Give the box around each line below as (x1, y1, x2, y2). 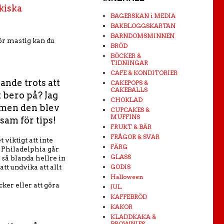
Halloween (110, 173, 143, 180)
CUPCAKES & (110, 106, 149, 113)
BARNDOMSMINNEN (110, 32, 174, 39)
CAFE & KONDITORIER (110, 69, 177, 76)
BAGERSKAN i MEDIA (110, 12, 175, 19)
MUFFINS (110, 113, 140, 120)
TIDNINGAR (110, 59, 148, 66)
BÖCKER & (110, 52, 141, 59)
